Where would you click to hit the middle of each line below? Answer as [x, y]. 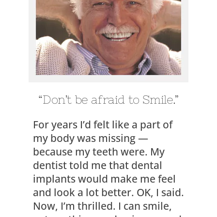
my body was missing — [91, 138]
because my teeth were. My [99, 152]
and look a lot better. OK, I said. [108, 192]
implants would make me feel [104, 179]
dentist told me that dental [98, 165]
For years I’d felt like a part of [103, 124]
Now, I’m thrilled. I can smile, [102, 206]
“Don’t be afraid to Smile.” [108, 100]
